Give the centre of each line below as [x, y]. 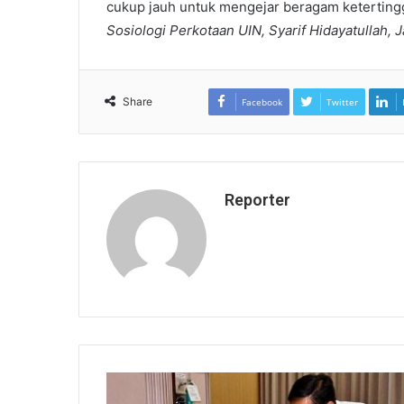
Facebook [262, 102]
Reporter [257, 200]
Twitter [342, 102]
